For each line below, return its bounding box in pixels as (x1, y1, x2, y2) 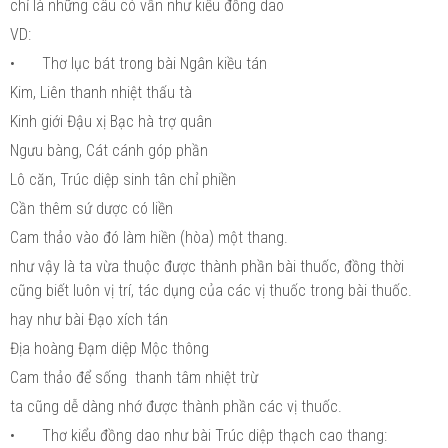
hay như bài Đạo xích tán (10, 309, 168, 329)
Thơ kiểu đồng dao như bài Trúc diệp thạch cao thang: (42, 425, 387, 445)
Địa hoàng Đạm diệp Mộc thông (10, 338, 209, 358)
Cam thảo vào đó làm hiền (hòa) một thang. (10, 227, 288, 247)
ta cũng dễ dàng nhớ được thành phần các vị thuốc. (10, 396, 342, 416)
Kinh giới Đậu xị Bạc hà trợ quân (10, 111, 212, 131)
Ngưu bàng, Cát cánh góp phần (10, 140, 208, 160)
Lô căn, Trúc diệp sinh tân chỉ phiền (10, 169, 236, 189)
